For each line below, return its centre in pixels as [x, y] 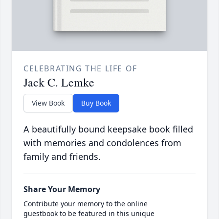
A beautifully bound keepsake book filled [108, 129]
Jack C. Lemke [59, 82]
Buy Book [96, 103]
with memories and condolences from [102, 143]
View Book [48, 103]
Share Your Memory [62, 189]
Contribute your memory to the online [86, 204]
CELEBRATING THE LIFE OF [80, 69]
